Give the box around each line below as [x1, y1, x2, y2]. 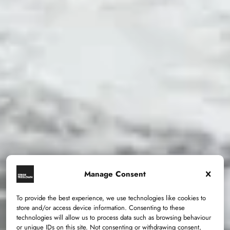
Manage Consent [84, 168, 146, 180]
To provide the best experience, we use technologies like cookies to [16, 193, 206, 203]
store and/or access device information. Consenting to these [16, 203, 185, 213]
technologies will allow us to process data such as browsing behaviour [16, 213, 211, 222]
